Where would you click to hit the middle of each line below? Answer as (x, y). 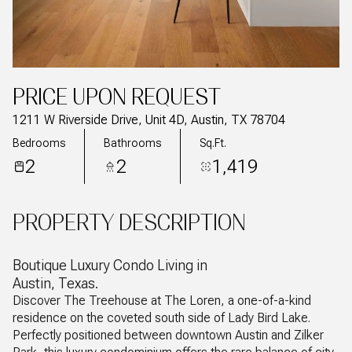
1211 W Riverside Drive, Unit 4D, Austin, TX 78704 (149, 120)
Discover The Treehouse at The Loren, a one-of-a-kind (162, 301)
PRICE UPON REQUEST (117, 97)
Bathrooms (132, 143)
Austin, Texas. (55, 283)
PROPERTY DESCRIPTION (129, 223)
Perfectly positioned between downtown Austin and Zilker (168, 335)
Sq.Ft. (213, 143)
